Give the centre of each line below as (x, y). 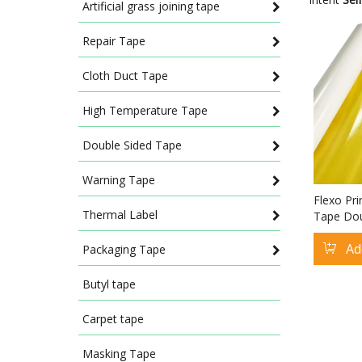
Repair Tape (114, 41)
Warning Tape (119, 180)
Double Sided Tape (132, 145)
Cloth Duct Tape (125, 76)
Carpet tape (113, 319)
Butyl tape (109, 284)
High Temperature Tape (145, 110)
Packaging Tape (124, 249)
